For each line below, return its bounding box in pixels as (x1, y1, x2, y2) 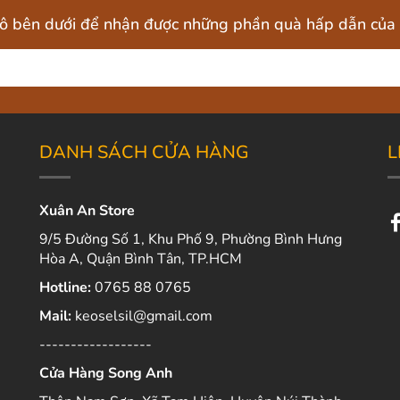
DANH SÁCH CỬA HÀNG (38, 139, 249, 164)
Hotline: (38, 277, 91, 297)
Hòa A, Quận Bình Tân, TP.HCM (38, 248, 242, 269)
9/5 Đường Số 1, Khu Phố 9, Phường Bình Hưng (38, 229, 342, 249)
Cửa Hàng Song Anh (38, 362, 172, 383)
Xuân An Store (38, 200, 135, 221)
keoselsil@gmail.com (71, 305, 212, 326)
